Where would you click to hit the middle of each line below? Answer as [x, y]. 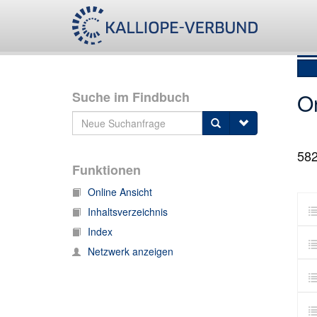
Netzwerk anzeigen [131, 251]
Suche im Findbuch [131, 97]
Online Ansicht [120, 192]
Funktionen [106, 170]
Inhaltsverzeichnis [128, 212]
